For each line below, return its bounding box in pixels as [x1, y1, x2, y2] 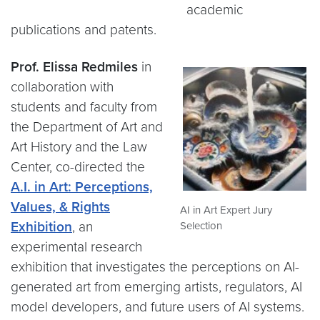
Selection [180, 219, 222, 232]
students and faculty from [11, 99, 157, 116]
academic [186, 1, 244, 19]
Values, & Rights [11, 199, 110, 216]
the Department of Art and [11, 119, 163, 136]
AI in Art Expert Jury [180, 203, 272, 216]
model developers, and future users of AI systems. [11, 299, 304, 316]
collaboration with [11, 79, 114, 96]
